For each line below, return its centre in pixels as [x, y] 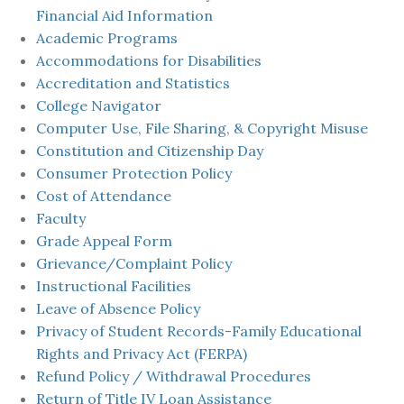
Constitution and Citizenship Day [150, 150]
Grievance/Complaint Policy [134, 263]
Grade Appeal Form [104, 240]
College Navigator [99, 105]
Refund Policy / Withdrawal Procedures [174, 376]
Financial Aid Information [124, 15]
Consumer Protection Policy [134, 173]
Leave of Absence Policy [118, 308]
